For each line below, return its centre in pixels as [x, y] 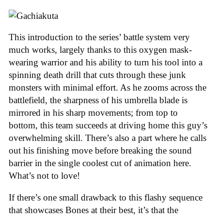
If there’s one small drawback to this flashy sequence [106, 197]
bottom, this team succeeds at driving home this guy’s [108, 125]
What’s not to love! [44, 176]
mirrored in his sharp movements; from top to [93, 113]
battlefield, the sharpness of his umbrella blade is [98, 100]
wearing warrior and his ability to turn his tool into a [106, 62]
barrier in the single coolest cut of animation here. [100, 163]
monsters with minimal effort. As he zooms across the [108, 88]
